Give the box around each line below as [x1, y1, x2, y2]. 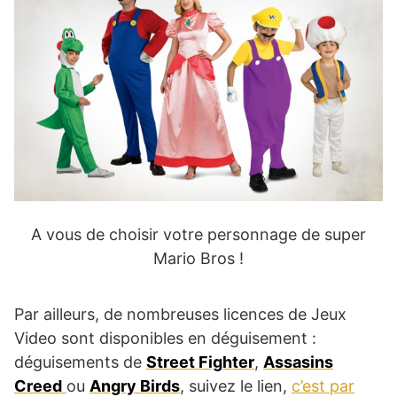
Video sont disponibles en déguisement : [14, 328, 316, 347]
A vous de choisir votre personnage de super [31, 224, 366, 244]
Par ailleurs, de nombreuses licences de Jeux [14, 304, 346, 323]
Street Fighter [146, 352, 254, 371]
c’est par [292, 376, 354, 395]
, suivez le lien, [180, 376, 292, 395]
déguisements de [14, 352, 146, 371]
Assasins [263, 352, 333, 371]
